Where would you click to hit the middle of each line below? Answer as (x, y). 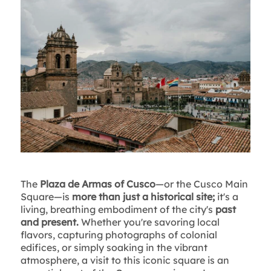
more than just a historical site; (144, 197)
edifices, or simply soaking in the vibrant (114, 248)
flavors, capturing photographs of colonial (119, 235)
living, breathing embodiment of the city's (118, 210)
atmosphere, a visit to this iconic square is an (125, 260)
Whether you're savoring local (149, 222)
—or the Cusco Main (201, 184)
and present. (49, 222)
